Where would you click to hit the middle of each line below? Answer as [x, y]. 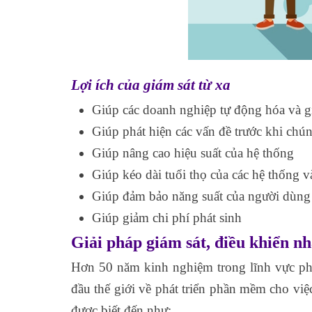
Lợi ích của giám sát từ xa [151, 85]
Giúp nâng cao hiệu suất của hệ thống [193, 153]
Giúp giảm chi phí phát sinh [167, 218]
